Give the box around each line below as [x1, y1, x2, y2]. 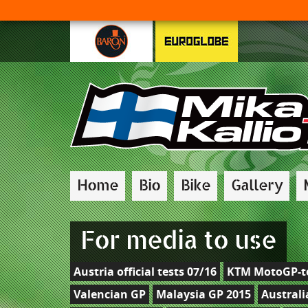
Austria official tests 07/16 [74, 264, 217, 279]
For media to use [80, 228, 276, 256]
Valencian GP [74, 287, 146, 302]
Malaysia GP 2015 [156, 287, 251, 302]
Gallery [231, 177, 283, 195]
